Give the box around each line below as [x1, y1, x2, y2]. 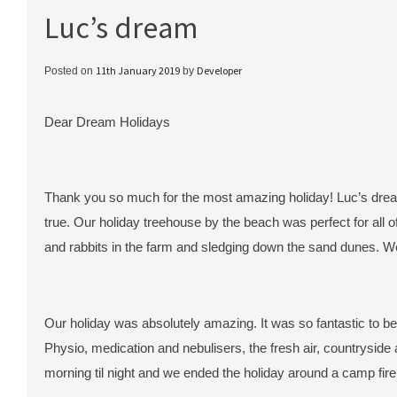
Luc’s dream [44, 8, 198, 46]
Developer [197, 63, 242, 77]
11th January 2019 [96, 63, 180, 77]
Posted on [44, 64, 96, 77]
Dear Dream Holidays [44, 113, 170, 129]
